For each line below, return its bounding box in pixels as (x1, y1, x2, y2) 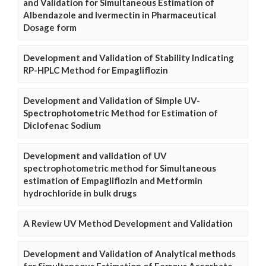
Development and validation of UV (23, 150, 167, 161)
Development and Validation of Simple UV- (23, 94, 200, 106)
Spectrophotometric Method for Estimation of (23, 107, 218, 118)
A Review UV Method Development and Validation (23, 217, 233, 229)
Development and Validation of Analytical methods (23, 248, 236, 259)
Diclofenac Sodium (23, 119, 101, 131)
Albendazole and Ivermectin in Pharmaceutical (23, 9, 216, 20)
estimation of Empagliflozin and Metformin (23, 175, 202, 186)
